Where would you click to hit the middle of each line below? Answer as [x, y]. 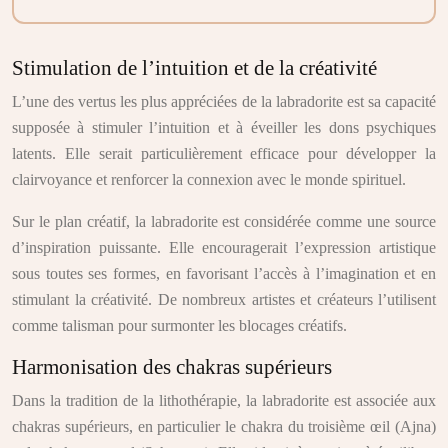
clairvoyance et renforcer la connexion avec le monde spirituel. [209, 179]
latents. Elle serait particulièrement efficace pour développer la [224, 153]
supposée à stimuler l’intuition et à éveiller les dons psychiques [224, 127]
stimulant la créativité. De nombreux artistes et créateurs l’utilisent [224, 299]
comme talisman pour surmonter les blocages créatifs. [179, 325]
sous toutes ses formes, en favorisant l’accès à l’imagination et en [224, 273]
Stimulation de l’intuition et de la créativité [194, 68]
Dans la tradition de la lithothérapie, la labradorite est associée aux [224, 400]
